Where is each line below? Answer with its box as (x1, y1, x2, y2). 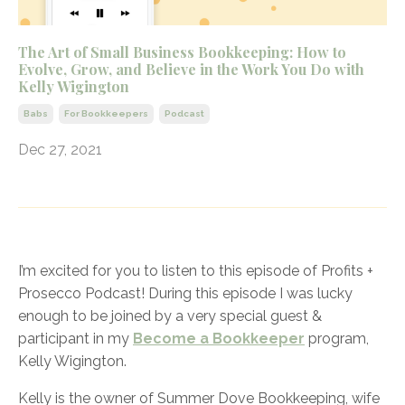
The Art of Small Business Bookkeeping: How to (18, 42, 346, 62)
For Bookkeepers (64, 108, 148, 119)
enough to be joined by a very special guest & (18, 307, 322, 325)
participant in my (18, 330, 133, 348)
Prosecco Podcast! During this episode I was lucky (18, 285, 353, 303)
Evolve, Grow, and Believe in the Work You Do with (18, 60, 364, 80)
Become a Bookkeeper (133, 330, 305, 348)
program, (305, 330, 369, 348)
